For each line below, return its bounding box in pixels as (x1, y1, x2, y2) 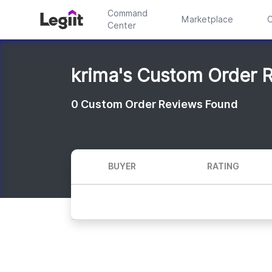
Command (107, 8, 148, 18)
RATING (206, 161, 239, 171)
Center (107, 21, 136, 30)
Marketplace (181, 15, 233, 24)
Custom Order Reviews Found (81, 97, 238, 110)
